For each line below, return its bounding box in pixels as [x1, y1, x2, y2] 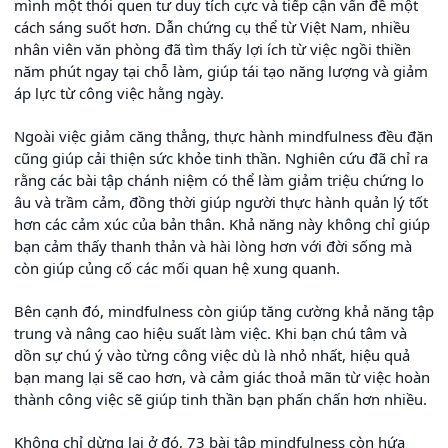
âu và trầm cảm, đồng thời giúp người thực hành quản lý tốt [14, 191, 428, 212]
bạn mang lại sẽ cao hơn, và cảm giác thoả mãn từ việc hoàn [14, 366, 430, 387]
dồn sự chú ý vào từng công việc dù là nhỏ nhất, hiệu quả [14, 344, 410, 365]
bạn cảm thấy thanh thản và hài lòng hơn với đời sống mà [14, 235, 412, 256]
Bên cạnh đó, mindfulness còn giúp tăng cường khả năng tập [14, 300, 434, 321]
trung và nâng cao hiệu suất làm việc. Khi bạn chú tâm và [14, 322, 407, 343]
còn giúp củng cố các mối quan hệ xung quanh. [14, 257, 340, 278]
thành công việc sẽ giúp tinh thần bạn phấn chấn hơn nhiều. [14, 388, 427, 409]
